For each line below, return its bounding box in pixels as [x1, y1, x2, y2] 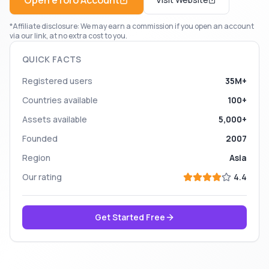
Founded [22, 133, 58, 144]
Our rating [22, 171, 62, 183]
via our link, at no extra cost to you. [10, 31, 127, 41]
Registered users [22, 75, 92, 86]
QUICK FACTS [22, 53, 82, 65]
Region [22, 152, 50, 163]
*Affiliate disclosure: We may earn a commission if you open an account [10, 21, 254, 31]
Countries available [22, 94, 98, 106]
